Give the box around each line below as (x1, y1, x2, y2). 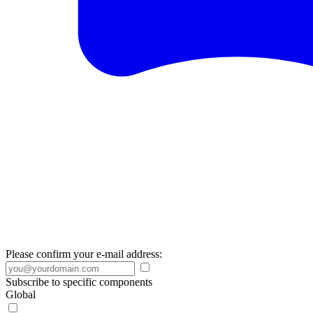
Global (6, 289, 36, 300)
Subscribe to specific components (6, 276, 152, 288)
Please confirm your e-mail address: (6, 248, 162, 260)
